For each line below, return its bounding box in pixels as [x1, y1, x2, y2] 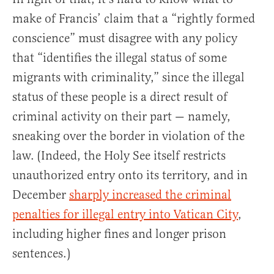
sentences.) [12, 246, 73, 262]
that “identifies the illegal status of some [12, 50, 227, 66]
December [12, 187, 69, 203]
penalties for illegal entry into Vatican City [12, 207, 238, 223]
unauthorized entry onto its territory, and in [12, 168, 248, 183]
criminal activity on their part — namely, [12, 109, 231, 125]
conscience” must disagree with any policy [12, 31, 237, 46]
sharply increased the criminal [69, 187, 231, 203]
